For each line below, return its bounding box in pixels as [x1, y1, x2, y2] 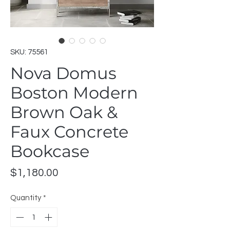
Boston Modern [10, 82, 138, 103]
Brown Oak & [10, 102, 118, 122]
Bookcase [10, 141, 89, 161]
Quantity [10, 194, 41, 202]
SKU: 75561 [10, 48, 48, 56]
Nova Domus [10, 63, 117, 83]
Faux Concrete [10, 121, 128, 142]
